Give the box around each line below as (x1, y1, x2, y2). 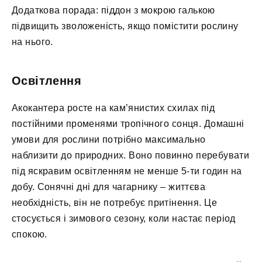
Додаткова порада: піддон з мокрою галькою (12, 5, 215, 16)
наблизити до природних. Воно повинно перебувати (12, 150, 250, 161)
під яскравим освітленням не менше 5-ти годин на (12, 166, 242, 177)
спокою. (12, 229, 47, 240)
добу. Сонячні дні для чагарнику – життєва (12, 182, 206, 192)
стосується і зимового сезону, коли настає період (12, 213, 236, 224)
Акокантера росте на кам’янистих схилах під (12, 103, 215, 113)
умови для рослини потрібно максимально (12, 135, 206, 145)
